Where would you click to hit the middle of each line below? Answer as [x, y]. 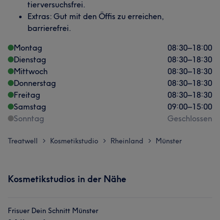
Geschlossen [190, 118]
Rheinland [127, 141]
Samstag [30, 107]
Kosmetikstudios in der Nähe [67, 179]
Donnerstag [35, 83]
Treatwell [23, 141]
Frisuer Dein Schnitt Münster [53, 211]
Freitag [27, 95]
